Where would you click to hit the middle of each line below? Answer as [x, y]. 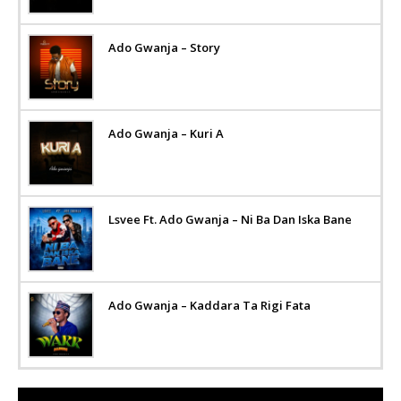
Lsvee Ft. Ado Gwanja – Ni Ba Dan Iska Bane [230, 219]
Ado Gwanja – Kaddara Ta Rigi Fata [209, 305]
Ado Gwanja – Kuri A [166, 133]
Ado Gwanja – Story [164, 47]
